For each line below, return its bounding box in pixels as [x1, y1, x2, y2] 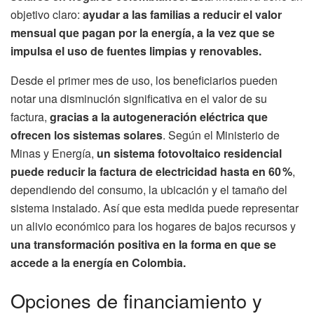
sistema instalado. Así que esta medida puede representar [11, 199, 299, 216]
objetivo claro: [11, 6, 83, 22]
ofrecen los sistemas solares [11, 126, 163, 143]
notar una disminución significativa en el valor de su [11, 90, 267, 107]
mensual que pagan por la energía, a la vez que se [11, 24, 275, 41]
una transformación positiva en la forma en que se [11, 235, 276, 252]
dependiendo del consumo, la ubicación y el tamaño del [11, 181, 287, 198]
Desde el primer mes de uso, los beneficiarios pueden [11, 71, 278, 88]
